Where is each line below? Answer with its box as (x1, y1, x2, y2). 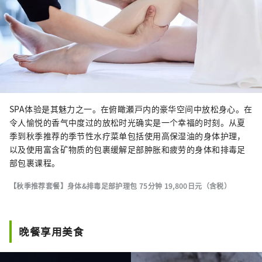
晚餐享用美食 (19, 223, 84, 239)
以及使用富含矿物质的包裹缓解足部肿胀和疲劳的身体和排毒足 (9, 143, 246, 155)
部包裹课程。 (9, 156, 60, 168)
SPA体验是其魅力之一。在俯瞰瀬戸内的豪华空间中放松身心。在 (9, 102, 253, 115)
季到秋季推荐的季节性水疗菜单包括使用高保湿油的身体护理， (9, 129, 246, 142)
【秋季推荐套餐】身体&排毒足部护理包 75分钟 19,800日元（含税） (9, 180, 231, 191)
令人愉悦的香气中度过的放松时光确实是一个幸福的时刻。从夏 (9, 116, 246, 128)
